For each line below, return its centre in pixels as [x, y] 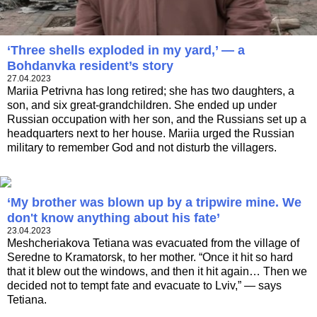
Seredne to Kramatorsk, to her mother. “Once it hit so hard [150, 257]
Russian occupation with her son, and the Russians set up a [157, 119]
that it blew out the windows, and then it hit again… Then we [157, 271]
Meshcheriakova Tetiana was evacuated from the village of [153, 243]
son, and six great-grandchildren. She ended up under [142, 105]
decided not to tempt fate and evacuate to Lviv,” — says [144, 285]
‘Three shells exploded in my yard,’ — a [126, 50]
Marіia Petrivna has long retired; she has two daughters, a [151, 91]
